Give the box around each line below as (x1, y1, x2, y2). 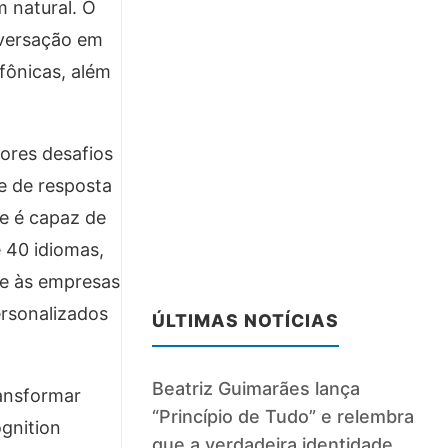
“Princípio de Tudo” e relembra (152, 406, 415, 428)
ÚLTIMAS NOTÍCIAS (152, 310, 340, 332)
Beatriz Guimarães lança (152, 378, 361, 400)
